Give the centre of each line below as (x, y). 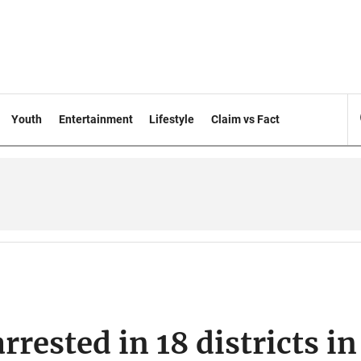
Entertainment (95, 119)
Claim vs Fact (246, 119)
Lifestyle (172, 119)
